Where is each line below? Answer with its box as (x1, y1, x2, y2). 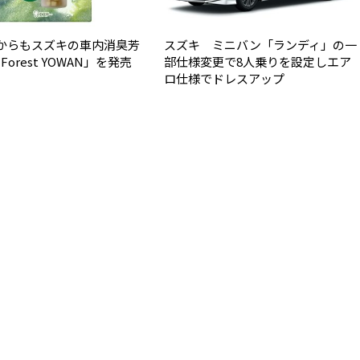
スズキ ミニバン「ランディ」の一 (164, 35, 357, 53)
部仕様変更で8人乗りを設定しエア (164, 52, 351, 70)
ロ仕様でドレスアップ (164, 69, 284, 87)
